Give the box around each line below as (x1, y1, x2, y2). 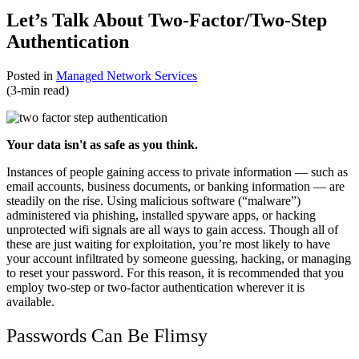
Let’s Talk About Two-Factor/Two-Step (6, 9, 327, 30)
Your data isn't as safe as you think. (6, 137, 198, 151)
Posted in (6, 68, 56, 83)
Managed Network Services (56, 68, 197, 83)
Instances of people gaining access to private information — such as (6, 164, 348, 179)
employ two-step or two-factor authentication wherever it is (6, 280, 305, 294)
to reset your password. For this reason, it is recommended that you (6, 265, 344, 280)
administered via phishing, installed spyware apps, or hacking (6, 208, 316, 222)
